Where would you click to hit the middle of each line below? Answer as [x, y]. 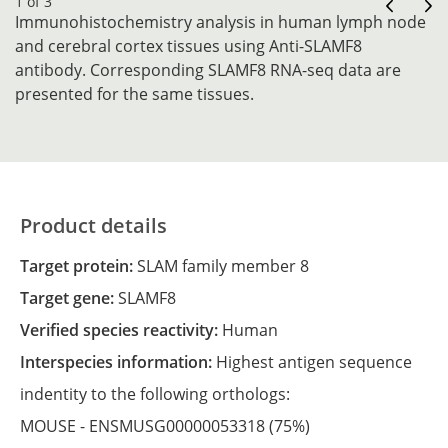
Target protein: [83, 266]
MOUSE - [54, 426]
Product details [93, 225]
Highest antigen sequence [314, 362]
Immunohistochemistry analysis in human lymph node [220, 22]
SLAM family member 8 [223, 266]
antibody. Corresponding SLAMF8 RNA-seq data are [208, 70]
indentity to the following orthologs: [157, 394]
